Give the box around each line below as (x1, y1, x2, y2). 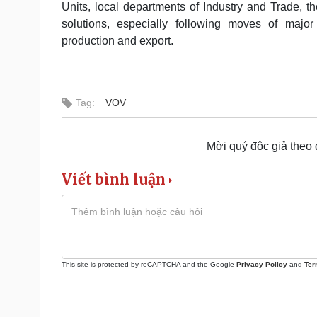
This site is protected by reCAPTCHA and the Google (62, 260, 236, 268)
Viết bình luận (62, 171, 166, 188)
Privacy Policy (236, 260, 287, 268)
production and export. (62, 35, 173, 47)
